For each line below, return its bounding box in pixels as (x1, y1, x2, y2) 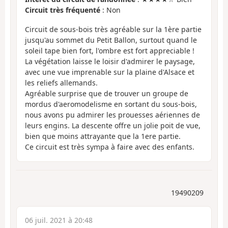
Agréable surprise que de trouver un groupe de (25, 89, 188, 99)
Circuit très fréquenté (25, 5, 100, 15)
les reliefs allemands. (25, 78, 98, 88)
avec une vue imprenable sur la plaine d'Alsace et (25, 67, 194, 77)
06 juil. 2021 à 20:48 (25, 215, 93, 225)
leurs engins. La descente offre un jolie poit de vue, (25, 121, 201, 131)
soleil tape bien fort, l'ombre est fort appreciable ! (25, 46, 194, 56)
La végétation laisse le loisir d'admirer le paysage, (25, 56, 195, 67)
